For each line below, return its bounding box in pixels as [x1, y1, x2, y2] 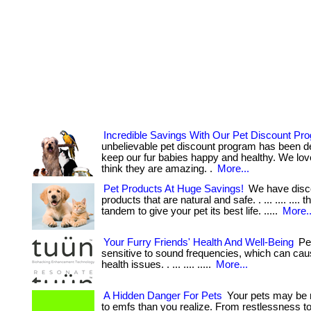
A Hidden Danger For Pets [103, 290, 222, 301]
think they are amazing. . [101, 163, 215, 174]
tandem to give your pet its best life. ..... [101, 205, 280, 217]
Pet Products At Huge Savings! [103, 183, 244, 194]
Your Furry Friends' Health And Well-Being [103, 237, 294, 248]
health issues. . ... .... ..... [101, 259, 214, 270]
